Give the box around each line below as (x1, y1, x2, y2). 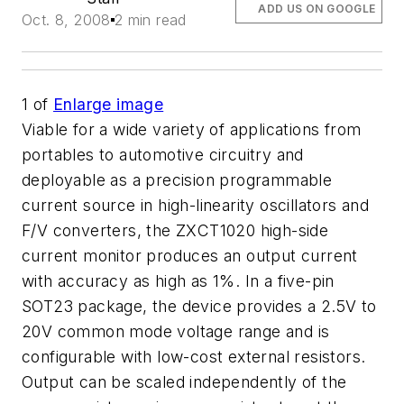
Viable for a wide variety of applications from (22, 120, 362, 139)
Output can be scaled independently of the (22, 372, 347, 391)
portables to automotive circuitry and (22, 145, 304, 164)
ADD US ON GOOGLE (258, 2, 376, 15)
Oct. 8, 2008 (22, 11, 111, 29)
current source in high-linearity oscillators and (22, 196, 370, 215)
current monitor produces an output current (22, 246, 358, 265)
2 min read (114, 11, 187, 29)
